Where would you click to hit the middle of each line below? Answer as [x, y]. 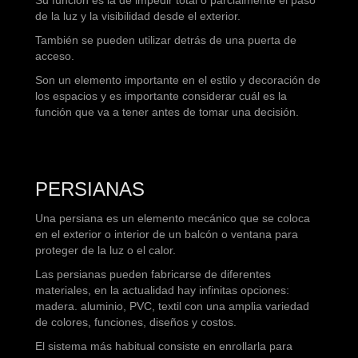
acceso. [55, 56]
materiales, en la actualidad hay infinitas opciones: [162, 290]
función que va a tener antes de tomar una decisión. [167, 111]
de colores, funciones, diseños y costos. [136, 322]
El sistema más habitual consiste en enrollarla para [164, 346]
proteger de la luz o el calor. [105, 250]
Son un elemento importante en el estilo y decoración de [178, 80]
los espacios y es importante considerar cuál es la [161, 95]
